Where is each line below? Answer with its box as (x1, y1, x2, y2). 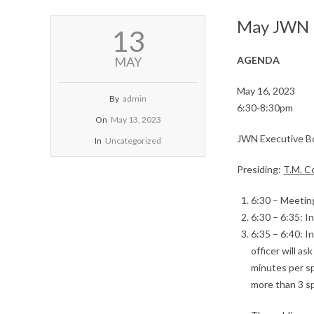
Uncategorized (105, 135, 162, 146)
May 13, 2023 (110, 114, 161, 125)
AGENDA (237, 53, 280, 66)
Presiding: (237, 163, 284, 175)
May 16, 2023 (237, 84, 296, 97)
